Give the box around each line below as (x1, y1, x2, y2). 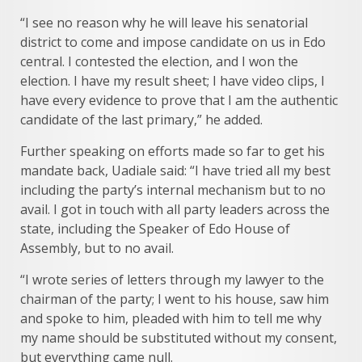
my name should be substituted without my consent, (20, 328, 337, 347)
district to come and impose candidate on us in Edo (20, 32, 326, 51)
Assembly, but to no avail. (20, 238, 174, 257)
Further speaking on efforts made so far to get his (20, 141, 325, 160)
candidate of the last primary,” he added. (20, 110, 263, 128)
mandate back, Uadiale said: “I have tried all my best (20, 161, 330, 179)
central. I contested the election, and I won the (20, 52, 298, 70)
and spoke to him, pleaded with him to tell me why (20, 309, 322, 327)
